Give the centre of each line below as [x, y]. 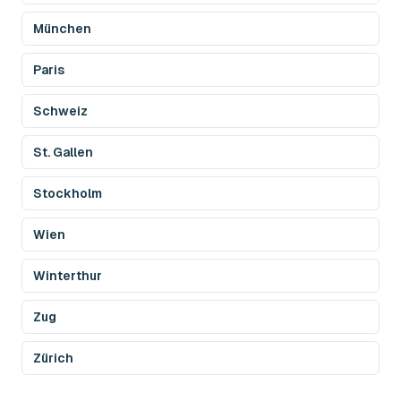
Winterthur [68, 276]
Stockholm [68, 193]
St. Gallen [63, 152]
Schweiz [60, 111]
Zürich [53, 358]
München [62, 29]
